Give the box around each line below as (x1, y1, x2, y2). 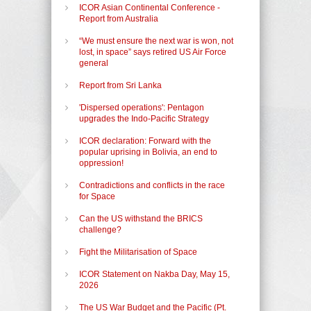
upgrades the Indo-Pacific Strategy (79, 113, 209, 124)
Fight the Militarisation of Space (79, 246, 197, 257)
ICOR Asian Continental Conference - (79, 2, 220, 12)
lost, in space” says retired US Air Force (79, 47, 226, 57)
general (79, 58, 108, 68)
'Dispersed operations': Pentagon (79, 102, 204, 112)
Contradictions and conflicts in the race (79, 180, 225, 190)
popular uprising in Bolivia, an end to (79, 146, 217, 157)
